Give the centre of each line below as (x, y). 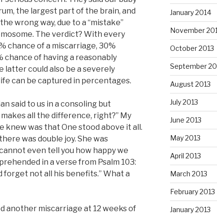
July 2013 (184, 102)
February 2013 (192, 191)
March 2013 (188, 173)
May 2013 (185, 138)
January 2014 (190, 12)
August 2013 (190, 84)
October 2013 (192, 48)
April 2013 (185, 155)
